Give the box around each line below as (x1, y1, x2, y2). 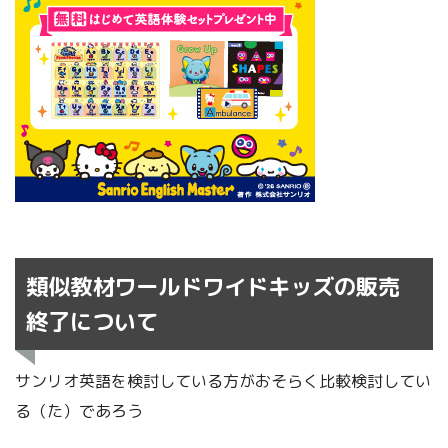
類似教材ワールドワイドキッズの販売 (26, 270, 401, 302)
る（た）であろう (15, 399, 143, 422)
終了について (26, 305, 159, 337)
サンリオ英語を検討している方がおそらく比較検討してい (15, 369, 431, 392)
